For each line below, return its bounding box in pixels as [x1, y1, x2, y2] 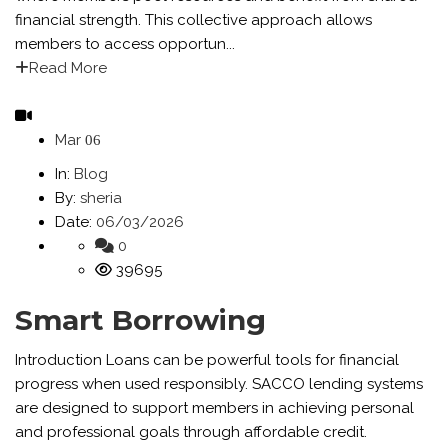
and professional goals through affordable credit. [15, 423, 367, 441]
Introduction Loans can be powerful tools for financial [15, 351, 399, 369]
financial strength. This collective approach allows [15, 11, 372, 29]
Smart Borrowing [15, 303, 266, 337]
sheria [80, 189, 122, 207]
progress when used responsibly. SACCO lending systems [15, 375, 423, 393]
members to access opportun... [15, 35, 235, 53]
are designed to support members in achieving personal [15, 399, 414, 417]
